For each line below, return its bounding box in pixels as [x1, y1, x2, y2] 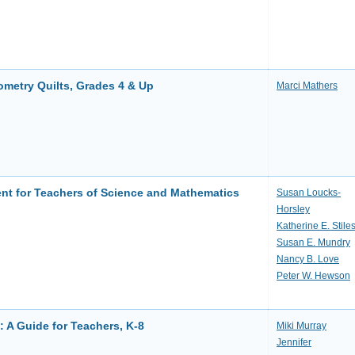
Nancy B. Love [277, 254, 339, 265]
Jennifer [277, 337, 311, 348]
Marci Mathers [277, 80, 338, 91]
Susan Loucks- [277, 187, 341, 198]
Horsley [277, 204, 310, 215]
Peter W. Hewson [277, 270, 350, 281]
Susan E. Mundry [277, 237, 350, 248]
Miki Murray [277, 320, 326, 331]
